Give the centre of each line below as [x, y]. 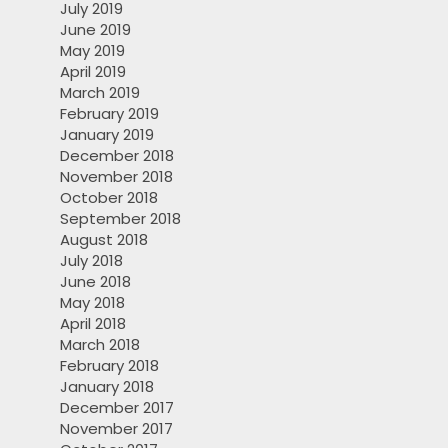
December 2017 [117, 408]
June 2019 [95, 30]
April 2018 [93, 324]
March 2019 [100, 93]
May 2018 [92, 303]
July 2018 [91, 261]
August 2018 [104, 240]
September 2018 [120, 219]
